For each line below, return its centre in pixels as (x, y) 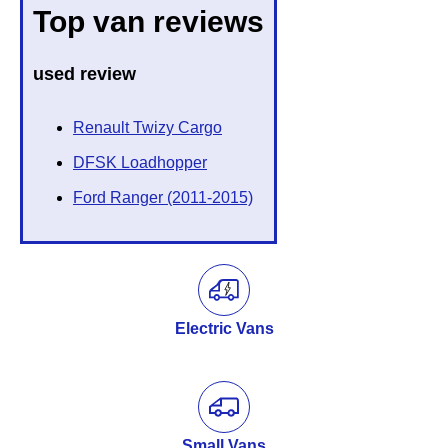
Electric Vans (224, 329)
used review (84, 74)
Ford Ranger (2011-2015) (163, 198)
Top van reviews (148, 22)
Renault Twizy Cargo (147, 128)
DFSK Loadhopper (140, 163)
